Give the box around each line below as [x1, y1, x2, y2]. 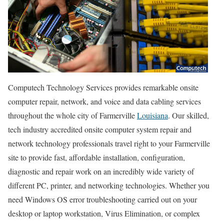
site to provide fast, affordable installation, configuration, [8, 152, 185, 163]
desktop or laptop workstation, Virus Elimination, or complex [8, 208, 200, 219]
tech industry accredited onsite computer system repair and [8, 124, 191, 135]
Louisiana [137, 110, 168, 121]
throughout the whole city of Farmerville [8, 110, 137, 121]
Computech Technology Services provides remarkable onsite [8, 82, 198, 93]
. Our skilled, [168, 110, 209, 121]
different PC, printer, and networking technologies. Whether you [8, 180, 209, 191]
